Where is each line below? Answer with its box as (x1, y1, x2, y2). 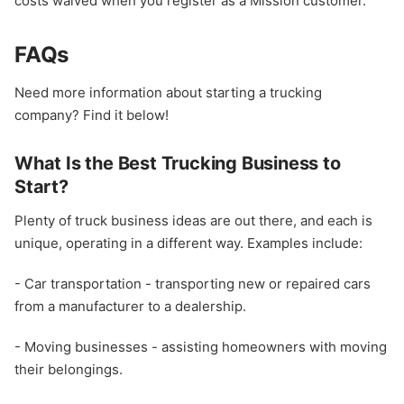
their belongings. (14, 361, 123, 379)
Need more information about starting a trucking (14, 84, 322, 102)
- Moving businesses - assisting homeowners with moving (14, 338, 387, 356)
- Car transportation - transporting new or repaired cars (14, 275, 371, 293)
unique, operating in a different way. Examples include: (14, 234, 363, 252)
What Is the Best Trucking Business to (14, 152, 341, 175)
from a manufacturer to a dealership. (14, 298, 246, 316)
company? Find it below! (14, 106, 169, 124)
